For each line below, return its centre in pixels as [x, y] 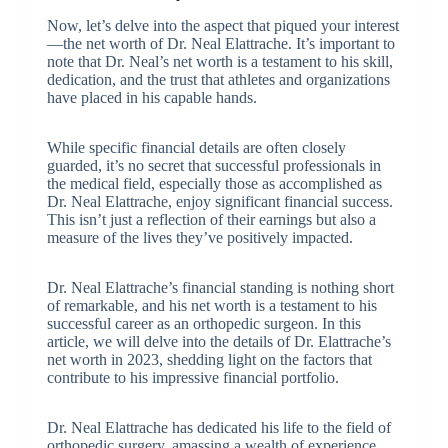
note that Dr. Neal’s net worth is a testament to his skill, [219, 62]
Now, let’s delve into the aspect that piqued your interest [222, 26]
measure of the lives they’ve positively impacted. [199, 238]
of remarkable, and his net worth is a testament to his [211, 306]
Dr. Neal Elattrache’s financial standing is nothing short [220, 288]
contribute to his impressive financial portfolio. [192, 378]
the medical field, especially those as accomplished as [214, 184]
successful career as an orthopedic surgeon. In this [203, 324]
